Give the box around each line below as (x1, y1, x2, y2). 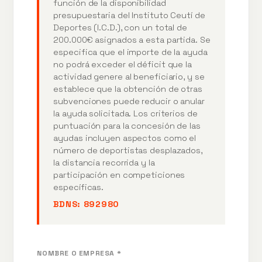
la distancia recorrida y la (53, 157, 155, 168)
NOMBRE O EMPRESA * (37, 248, 122, 258)
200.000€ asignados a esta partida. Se (53, 34, 211, 45)
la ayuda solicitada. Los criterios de (53, 108, 198, 119)
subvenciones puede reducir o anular (53, 95, 205, 106)
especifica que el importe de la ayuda (53, 46, 208, 57)
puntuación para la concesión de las (53, 120, 201, 131)
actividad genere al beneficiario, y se (53, 71, 205, 82)
